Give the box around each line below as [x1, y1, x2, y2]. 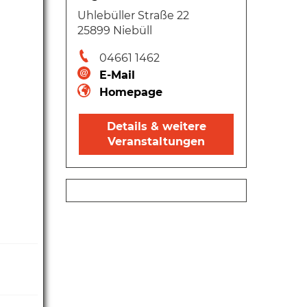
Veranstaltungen [108, 134, 205, 148]
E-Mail [99, 68, 135, 82]
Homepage [99, 85, 162, 99]
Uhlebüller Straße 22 [77, 9, 189, 22]
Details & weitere [106, 119, 206, 133]
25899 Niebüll [77, 24, 152, 37]
